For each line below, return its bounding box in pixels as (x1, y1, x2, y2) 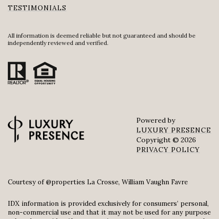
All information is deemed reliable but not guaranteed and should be (8, 32, 196, 40)
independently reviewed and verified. (8, 39, 109, 47)
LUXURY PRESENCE (136, 125, 211, 134)
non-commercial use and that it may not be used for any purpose (8, 208, 211, 217)
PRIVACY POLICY (136, 145, 200, 154)
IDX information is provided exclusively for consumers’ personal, (8, 199, 209, 208)
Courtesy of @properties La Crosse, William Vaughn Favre (8, 177, 188, 186)
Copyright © (136, 135, 181, 144)
